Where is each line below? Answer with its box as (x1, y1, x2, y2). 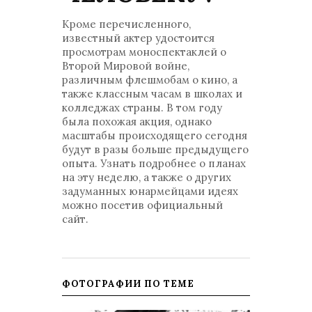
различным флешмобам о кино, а (62, 73, 237, 86)
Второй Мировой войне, (62, 59, 189, 72)
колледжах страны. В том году (62, 101, 222, 114)
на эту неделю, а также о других (62, 171, 231, 184)
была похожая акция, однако (62, 115, 212, 128)
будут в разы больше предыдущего (62, 143, 249, 156)
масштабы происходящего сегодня (62, 129, 247, 142)
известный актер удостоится (62, 31, 214, 45)
